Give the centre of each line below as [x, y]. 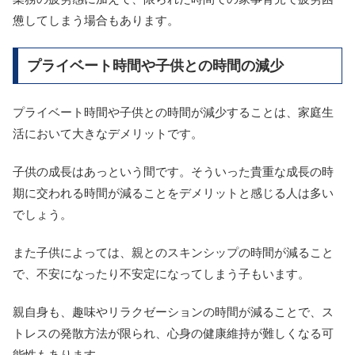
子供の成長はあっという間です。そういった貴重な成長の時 [173, 172]
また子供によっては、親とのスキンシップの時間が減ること [173, 253]
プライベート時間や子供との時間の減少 [155, 65]
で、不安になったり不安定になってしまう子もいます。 [161, 274]
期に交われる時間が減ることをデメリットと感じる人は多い [173, 193]
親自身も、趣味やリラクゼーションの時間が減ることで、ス [173, 312]
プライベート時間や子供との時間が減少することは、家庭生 [173, 113]
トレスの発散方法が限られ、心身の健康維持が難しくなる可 [173, 334]
